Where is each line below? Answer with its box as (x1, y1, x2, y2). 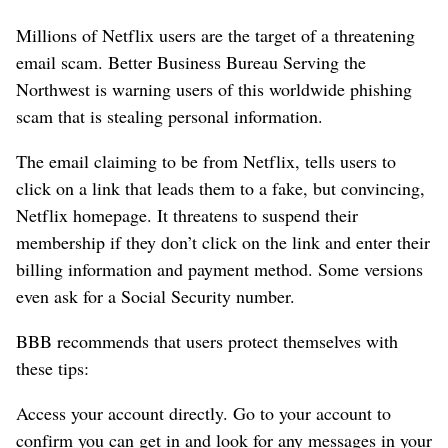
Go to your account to (233, 400, 391, 425)
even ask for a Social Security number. (16, 283, 295, 308)
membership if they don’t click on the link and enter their (16, 229, 430, 254)
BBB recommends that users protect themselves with (16, 328, 398, 353)
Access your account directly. (16, 400, 233, 425)
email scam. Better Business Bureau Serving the (16, 49, 366, 74)
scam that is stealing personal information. (16, 103, 323, 128)
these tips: (16, 355, 89, 380)
